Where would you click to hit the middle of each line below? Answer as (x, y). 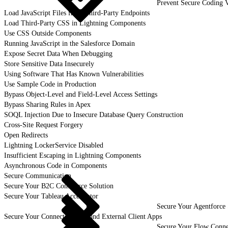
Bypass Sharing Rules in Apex (47, 104)
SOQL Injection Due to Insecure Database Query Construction (94, 115)
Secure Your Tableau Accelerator (51, 196)
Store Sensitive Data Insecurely (49, 64)
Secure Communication (38, 176)
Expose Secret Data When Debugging (58, 53)
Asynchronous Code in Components (55, 165)
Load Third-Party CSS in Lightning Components (75, 23)
